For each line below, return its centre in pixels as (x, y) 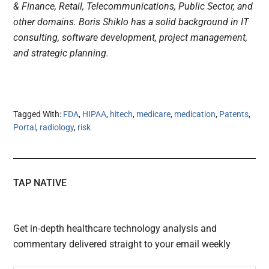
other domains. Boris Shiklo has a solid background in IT (131, 22)
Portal (25, 127)
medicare (154, 114)
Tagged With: (38, 114)
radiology (57, 127)
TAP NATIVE (40, 183)
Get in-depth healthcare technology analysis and (115, 228)
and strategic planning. (61, 53)
